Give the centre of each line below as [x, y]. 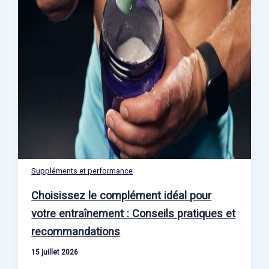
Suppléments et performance [82, 171]
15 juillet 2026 [55, 252]
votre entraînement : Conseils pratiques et [134, 214]
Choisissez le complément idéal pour [122, 196]
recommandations [76, 232]
